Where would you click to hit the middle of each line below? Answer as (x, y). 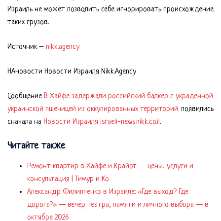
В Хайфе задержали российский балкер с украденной (129, 97)
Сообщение (26, 97)
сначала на (25, 122)
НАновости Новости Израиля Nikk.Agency (72, 72)
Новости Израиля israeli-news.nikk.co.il (102, 122)
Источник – (27, 47)
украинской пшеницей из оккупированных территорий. (93, 110)
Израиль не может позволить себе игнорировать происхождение (110, 10)
